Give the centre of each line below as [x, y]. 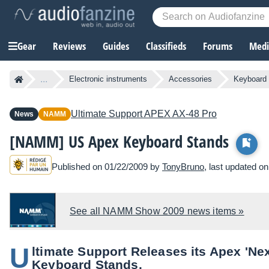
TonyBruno [183, 166]
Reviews [69, 46]
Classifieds [166, 46]
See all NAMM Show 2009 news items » [157, 211]
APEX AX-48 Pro [180, 114]
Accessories [190, 79]
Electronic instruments [108, 79]
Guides [116, 46]
